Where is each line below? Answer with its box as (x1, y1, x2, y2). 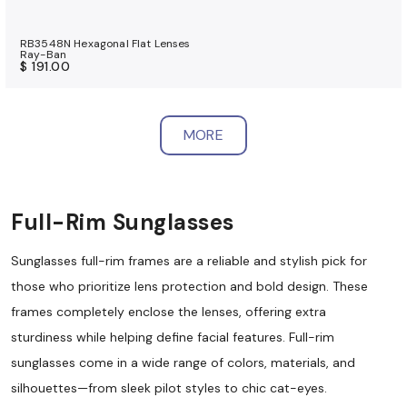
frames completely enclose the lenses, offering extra (11, 303, 326, 320)
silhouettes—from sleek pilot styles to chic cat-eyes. (11, 379, 327, 396)
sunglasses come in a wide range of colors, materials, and (11, 353, 355, 371)
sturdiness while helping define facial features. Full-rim (11, 328, 334, 345)
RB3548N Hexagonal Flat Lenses (20, 36, 191, 52)
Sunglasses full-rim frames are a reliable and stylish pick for (11, 252, 367, 269)
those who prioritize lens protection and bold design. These (11, 277, 368, 294)
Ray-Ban (20, 47, 67, 63)
